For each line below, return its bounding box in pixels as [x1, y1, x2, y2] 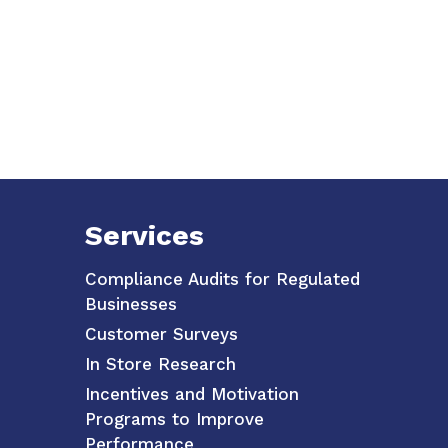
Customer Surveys [85, 324, 239, 345]
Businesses [85, 294, 178, 315]
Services [85, 219, 205, 253]
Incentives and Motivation [85, 384, 300, 405]
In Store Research [85, 354, 237, 375]
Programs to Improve [85, 409, 265, 430]
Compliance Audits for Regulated [85, 269, 361, 290]
